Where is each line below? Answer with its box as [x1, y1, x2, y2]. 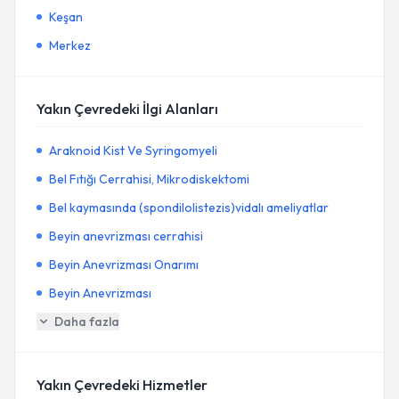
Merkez [49, 37, 91, 53]
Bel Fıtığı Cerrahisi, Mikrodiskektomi [49, 171, 249, 187]
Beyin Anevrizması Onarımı [49, 256, 199, 273]
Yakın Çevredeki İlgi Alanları [37, 100, 218, 118]
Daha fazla [54, 313, 119, 330]
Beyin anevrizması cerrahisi [49, 228, 203, 244]
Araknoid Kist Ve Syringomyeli [49, 142, 217, 159]
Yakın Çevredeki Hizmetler [37, 376, 208, 394]
